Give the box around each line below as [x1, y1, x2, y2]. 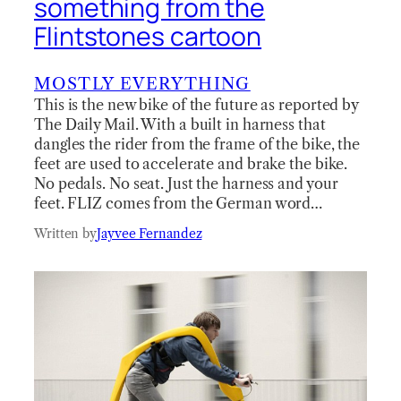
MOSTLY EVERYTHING [34, 73, 251, 94]
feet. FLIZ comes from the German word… [34, 193, 323, 212]
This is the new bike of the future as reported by [34, 95, 359, 114]
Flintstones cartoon [34, 19, 262, 55]
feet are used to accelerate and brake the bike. [34, 154, 348, 173]
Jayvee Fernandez [97, 225, 202, 242]
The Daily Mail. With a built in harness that [34, 115, 326, 133]
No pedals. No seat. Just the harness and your [34, 174, 338, 192]
